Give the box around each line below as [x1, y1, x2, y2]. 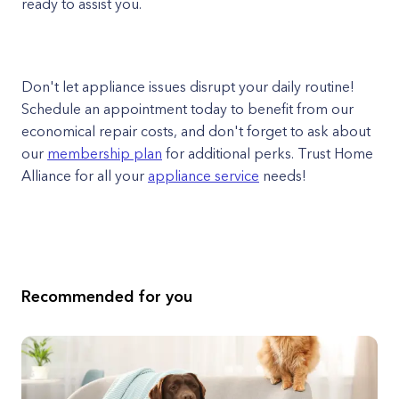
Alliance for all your [21, 167, 148, 184]
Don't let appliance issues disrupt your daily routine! [21, 77, 354, 95]
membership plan [47, 144, 162, 162]
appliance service [148, 167, 259, 184]
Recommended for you [21, 287, 192, 306]
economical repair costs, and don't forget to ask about [21, 122, 370, 140]
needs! [259, 167, 306, 184]
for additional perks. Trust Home [162, 144, 373, 162]
